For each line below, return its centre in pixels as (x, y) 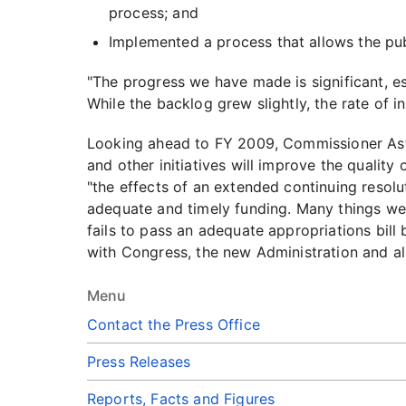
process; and (154, 13)
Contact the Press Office (174, 324)
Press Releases (139, 362)
